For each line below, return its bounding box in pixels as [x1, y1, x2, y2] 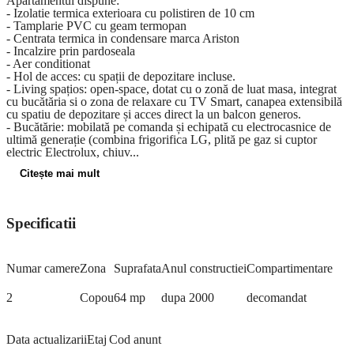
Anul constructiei [161, 261, 247, 275]
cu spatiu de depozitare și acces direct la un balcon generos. [6, 107, 301, 121]
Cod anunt [109, 333, 161, 347]
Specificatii [6, 214, 76, 232]
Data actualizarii [6, 333, 87, 347]
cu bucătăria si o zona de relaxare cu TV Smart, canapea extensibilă [6, 94, 342, 108]
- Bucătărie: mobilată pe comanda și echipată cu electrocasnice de [6, 119, 331, 134]
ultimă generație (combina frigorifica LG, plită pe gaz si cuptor [6, 132, 317, 146]
